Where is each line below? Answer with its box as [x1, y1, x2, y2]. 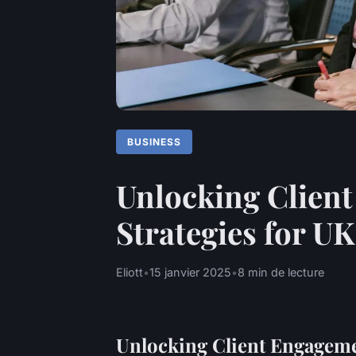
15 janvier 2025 [149, 265, 231, 279]
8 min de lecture [238, 265, 324, 279]
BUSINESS [127, 135, 182, 148]
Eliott [116, 265, 143, 279]
